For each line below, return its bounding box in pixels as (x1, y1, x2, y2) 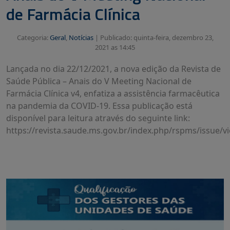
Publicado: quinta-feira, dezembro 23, (100, 33, 214, 43)
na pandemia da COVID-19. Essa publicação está (6, 100, 193, 112)
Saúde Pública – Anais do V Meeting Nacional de (6, 75, 191, 87)
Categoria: (16, 33, 50, 43)
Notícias (68, 33, 93, 43)
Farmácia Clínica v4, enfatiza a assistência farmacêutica (6, 88, 220, 100)
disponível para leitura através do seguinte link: (6, 112, 190, 124)
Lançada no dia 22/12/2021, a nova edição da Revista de (6, 63, 221, 75)
